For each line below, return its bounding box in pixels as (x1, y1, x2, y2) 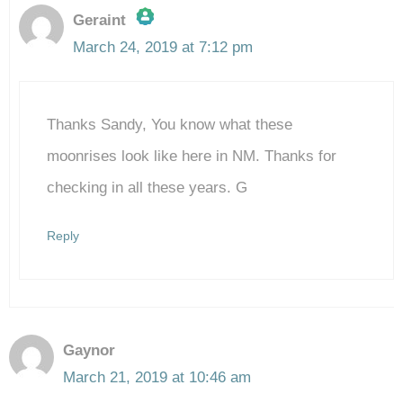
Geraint (73, 11, 126, 29)
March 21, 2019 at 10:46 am (63, 369, 251, 387)
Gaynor (63, 342, 115, 360)
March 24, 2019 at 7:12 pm (73, 38, 253, 56)
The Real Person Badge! (81, 50, 253, 68)
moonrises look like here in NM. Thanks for (47, 148, 336, 166)
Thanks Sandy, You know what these (47, 116, 292, 134)
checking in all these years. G (47, 179, 247, 197)
